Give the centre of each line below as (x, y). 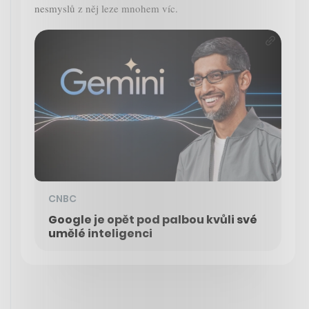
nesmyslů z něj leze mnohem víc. (106, 9)
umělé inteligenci (100, 234)
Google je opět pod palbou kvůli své (153, 220)
